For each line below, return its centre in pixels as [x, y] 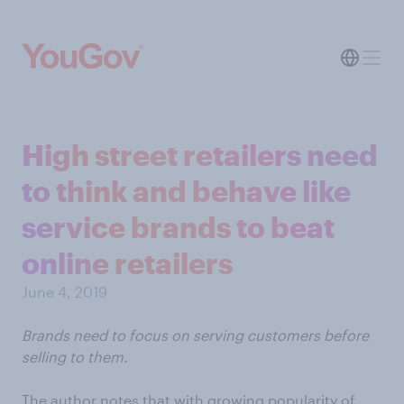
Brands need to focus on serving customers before [195, 335]
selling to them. [75, 357]
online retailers [127, 263]
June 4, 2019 [64, 292]
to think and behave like [186, 191]
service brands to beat [178, 227]
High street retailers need [200, 155]
